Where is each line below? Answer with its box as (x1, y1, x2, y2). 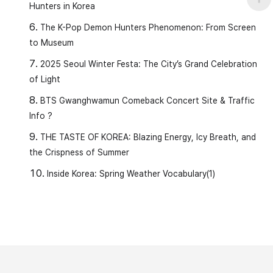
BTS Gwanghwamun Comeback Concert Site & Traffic (40, 95, 255, 105)
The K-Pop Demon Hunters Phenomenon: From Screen (40, 22, 256, 32)
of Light (29, 74, 60, 84)
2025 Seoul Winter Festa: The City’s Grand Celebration (40, 58, 257, 69)
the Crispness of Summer (29, 147, 129, 157)
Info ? (29, 110, 52, 121)
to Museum (29, 37, 74, 48)
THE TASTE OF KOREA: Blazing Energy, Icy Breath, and (40, 132, 256, 142)
